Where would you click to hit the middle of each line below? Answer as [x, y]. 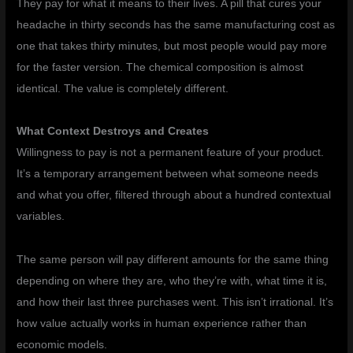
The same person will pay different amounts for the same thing [173, 259]
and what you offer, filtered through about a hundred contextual [174, 195]
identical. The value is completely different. [123, 88]
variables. [41, 217]
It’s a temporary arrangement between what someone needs [168, 174]
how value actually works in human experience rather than [162, 323]
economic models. [62, 344]
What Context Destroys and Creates [113, 132]
